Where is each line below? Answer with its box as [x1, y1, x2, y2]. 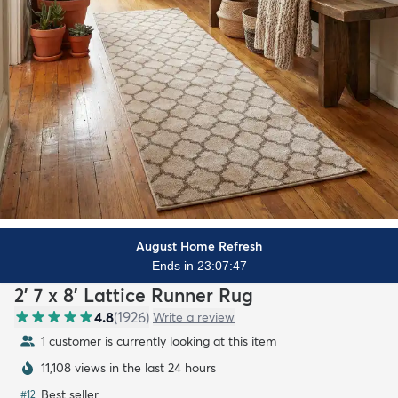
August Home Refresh [136, 237, 262, 254]
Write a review [153, 308, 235, 325]
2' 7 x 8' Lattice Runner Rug [14, 283, 253, 306]
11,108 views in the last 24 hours [41, 359, 216, 376]
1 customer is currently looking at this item [41, 332, 276, 349]
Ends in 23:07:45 [151, 258, 247, 273]
